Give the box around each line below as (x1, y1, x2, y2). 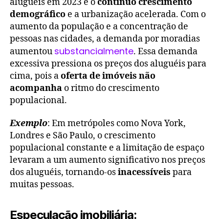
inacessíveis (118, 167, 173, 178)
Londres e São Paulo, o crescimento (10, 130, 155, 142)
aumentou (10, 45, 54, 57)
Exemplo (10, 118, 47, 130)
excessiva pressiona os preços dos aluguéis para (10, 58, 206, 69)
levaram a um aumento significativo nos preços (10, 154, 205, 166)
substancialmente (54, 44, 133, 57)
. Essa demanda (133, 45, 197, 57)
